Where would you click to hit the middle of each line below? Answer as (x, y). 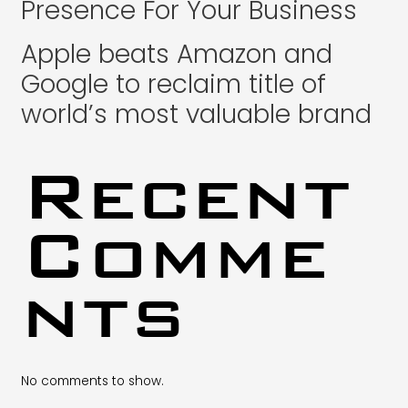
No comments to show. (92, 381)
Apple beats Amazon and (176, 55)
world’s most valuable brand (196, 115)
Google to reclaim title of (173, 85)
